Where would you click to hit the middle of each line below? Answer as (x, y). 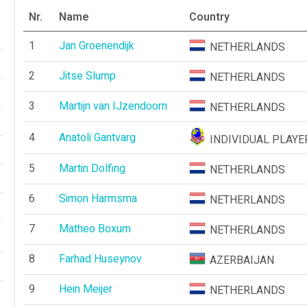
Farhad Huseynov (100, 259)
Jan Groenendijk (96, 46)
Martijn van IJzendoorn (113, 106)
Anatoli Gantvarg (97, 138)
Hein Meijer (85, 289)
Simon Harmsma (98, 199)
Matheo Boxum (95, 229)
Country (209, 17)
